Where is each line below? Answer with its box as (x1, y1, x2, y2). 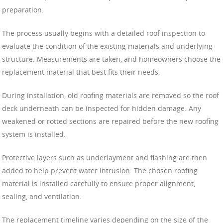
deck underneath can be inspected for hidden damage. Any (2, 104, 201, 113)
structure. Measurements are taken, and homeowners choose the (2, 54, 221, 64)
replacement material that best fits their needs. (2, 67, 160, 77)
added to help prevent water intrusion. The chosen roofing (2, 166, 198, 176)
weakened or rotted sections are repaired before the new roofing (2, 116, 219, 126)
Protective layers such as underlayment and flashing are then (2, 153, 207, 163)
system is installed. (2, 129, 66, 139)
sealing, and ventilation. (2, 192, 82, 202)
